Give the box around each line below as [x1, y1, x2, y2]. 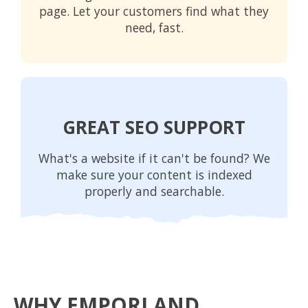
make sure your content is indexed [56, 166, 252, 183]
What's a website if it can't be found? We [38, 149, 270, 166]
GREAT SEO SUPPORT [63, 114, 245, 140]
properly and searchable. [84, 182, 224, 199]
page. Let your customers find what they [39, 2, 269, 19]
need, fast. [124, 19, 184, 36]
